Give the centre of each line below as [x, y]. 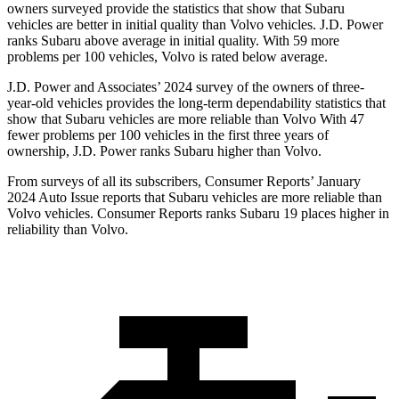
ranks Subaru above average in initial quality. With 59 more [173, 41]
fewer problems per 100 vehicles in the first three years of [168, 135]
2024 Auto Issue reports [76, 198]
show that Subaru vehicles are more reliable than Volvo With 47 [186, 119]
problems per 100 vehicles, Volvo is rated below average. [167, 57]
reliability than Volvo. [68, 230]
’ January [335, 182]
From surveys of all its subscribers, [106, 182]
